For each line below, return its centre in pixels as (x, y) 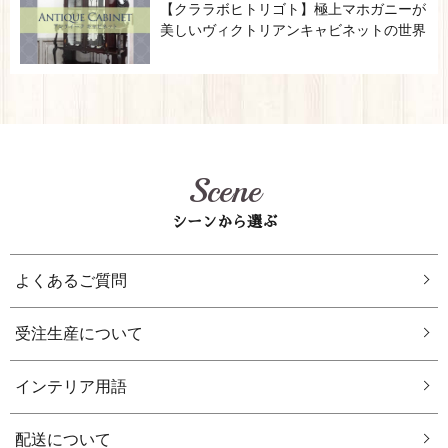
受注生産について (79, 333)
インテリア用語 (71, 386)
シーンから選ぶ (224, 221)
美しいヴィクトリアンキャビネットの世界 (293, 30)
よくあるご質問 (71, 280)
